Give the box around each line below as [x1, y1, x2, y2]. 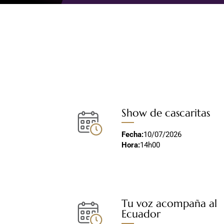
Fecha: [121, 130, 144, 139]
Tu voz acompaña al [121, 196, 217, 210]
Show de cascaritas [121, 106, 210, 119]
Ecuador [121, 207, 161, 220]
